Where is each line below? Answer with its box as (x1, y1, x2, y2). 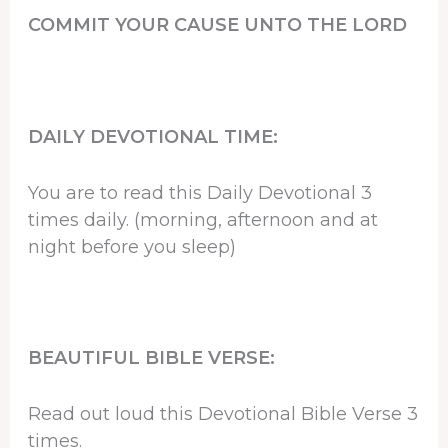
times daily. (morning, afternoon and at (27, 208, 378, 231)
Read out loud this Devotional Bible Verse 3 (27, 403, 418, 426)
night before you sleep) (27, 235, 236, 258)
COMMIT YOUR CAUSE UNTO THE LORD (27, 14, 407, 37)
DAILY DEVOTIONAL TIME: (27, 125, 278, 148)
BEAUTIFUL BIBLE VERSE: (27, 347, 275, 370)
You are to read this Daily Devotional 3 (27, 181, 372, 204)
